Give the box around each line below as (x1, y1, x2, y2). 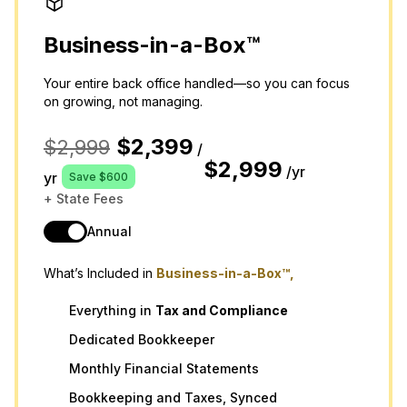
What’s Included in (44, 265, 156, 282)
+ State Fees (44, 191, 124, 207)
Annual (87, 223, 132, 240)
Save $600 (69, 170, 128, 184)
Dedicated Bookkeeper (69, 332, 214, 348)
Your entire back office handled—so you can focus (44, 75, 350, 92)
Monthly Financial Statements (69, 361, 259, 377)
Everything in (69, 303, 155, 319)
